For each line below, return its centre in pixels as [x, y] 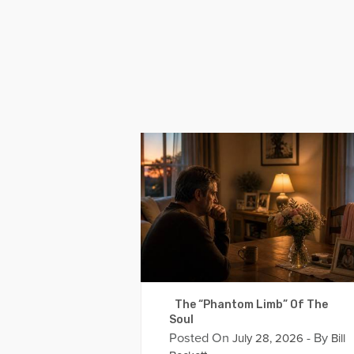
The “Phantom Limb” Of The [248, 304]
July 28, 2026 [266, 338]
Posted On [199, 338]
